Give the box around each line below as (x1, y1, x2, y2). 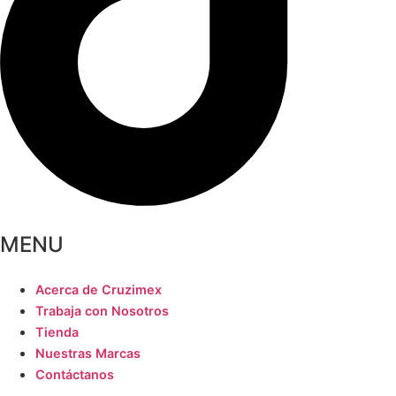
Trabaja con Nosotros (35, 302, 169, 318)
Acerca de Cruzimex (35, 281, 162, 297)
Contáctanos (35, 366, 114, 382)
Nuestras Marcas (35, 345, 141, 361)
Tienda (35, 324, 79, 339)
